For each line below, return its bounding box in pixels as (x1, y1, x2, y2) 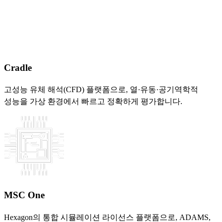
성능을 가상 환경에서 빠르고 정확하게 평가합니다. (4, 97, 182, 106)
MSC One (4, 190, 45, 201)
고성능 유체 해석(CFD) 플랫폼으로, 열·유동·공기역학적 (4, 85, 198, 94)
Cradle (4, 62, 32, 73)
